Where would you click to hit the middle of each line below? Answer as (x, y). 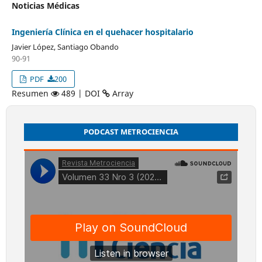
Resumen (31, 93)
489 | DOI (80, 93)
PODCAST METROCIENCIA (131, 131)
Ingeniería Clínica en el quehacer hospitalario (102, 32)
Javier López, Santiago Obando (65, 46)
